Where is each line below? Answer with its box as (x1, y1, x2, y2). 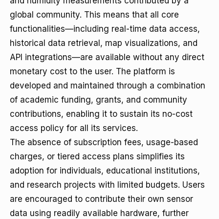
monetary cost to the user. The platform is (10, 66, 175, 76)
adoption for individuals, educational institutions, (10, 166, 200, 175)
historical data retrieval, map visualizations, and (10, 38, 197, 48)
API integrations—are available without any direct (10, 52, 204, 62)
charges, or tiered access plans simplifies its (10, 152, 185, 161)
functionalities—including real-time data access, (10, 24, 200, 34)
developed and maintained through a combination (10, 81, 205, 90)
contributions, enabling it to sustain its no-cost (10, 109, 193, 119)
